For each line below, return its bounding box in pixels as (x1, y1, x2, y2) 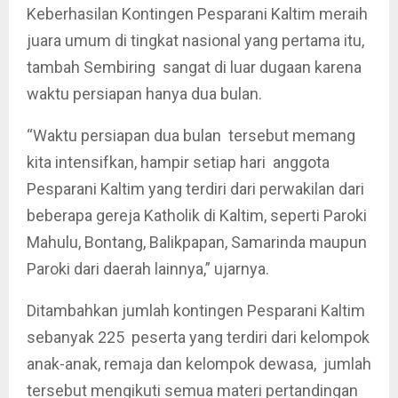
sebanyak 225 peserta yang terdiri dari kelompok (27, 328, 370, 346)
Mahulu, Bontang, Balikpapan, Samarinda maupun (27, 233, 367, 251)
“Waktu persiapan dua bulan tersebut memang (27, 126, 359, 145)
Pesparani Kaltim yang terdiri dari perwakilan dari (27, 179, 364, 198)
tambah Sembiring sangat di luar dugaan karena (27, 58, 362, 76)
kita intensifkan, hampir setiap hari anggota (27, 153, 330, 171)
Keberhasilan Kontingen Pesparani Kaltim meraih (27, 4, 368, 23)
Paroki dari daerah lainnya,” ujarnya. (27, 259, 269, 278)
